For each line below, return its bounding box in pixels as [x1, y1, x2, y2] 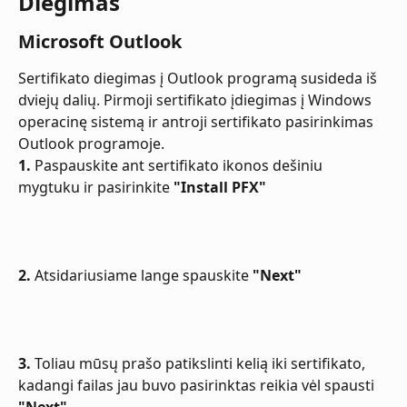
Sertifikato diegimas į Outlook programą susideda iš [18, 67, 381, 88]
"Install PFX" [174, 176, 266, 197]
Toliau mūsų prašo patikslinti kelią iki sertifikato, [31, 352, 369, 373]
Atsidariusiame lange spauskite [31, 264, 253, 285]
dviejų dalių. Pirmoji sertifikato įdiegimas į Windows [18, 89, 375, 110]
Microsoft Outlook [18, 28, 182, 54]
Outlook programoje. [18, 133, 164, 154]
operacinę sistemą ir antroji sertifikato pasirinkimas [18, 111, 377, 132]
